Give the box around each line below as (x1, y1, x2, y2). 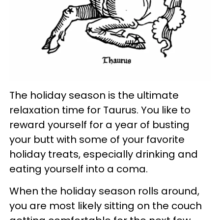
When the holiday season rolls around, (9, 184, 199, 198)
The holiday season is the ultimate (9, 88, 179, 102)
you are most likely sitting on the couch (9, 198, 202, 213)
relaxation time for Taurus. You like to (9, 103, 191, 117)
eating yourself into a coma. (9, 162, 148, 176)
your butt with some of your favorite (9, 132, 185, 146)
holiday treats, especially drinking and (9, 147, 198, 161)
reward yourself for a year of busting (9, 117, 190, 132)
